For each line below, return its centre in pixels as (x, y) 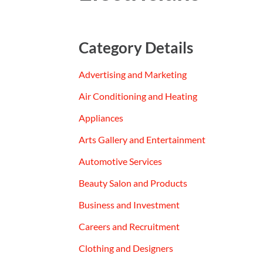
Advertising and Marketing (133, 74)
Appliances (101, 117)
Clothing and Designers (126, 248)
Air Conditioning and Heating (138, 96)
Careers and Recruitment (129, 226)
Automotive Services (121, 161)
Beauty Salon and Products (133, 183)
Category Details (136, 47)
